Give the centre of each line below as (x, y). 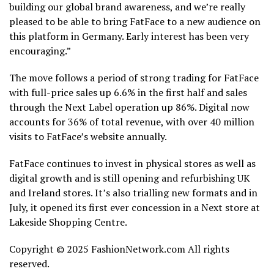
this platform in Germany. (66, 36)
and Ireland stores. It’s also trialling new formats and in (133, 193)
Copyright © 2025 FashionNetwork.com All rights (119, 249)
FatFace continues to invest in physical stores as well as (132, 163)
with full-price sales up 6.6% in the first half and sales (128, 92)
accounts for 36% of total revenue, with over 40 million (132, 122)
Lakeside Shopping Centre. (68, 222)
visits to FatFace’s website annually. (88, 136)
